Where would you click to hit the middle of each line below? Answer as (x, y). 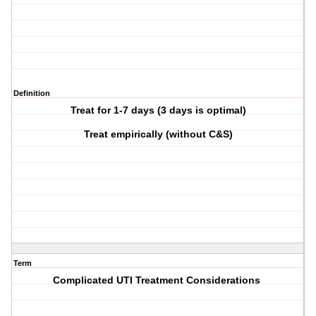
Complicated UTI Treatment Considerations (158, 280)
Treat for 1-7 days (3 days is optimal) (158, 110)
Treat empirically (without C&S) (158, 134)
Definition (32, 93)
